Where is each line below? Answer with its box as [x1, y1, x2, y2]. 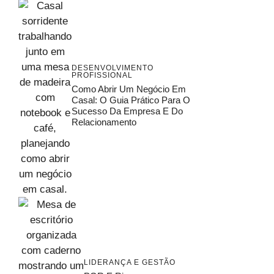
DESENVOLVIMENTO [72, 63, 154, 72]
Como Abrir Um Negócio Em [72, 83, 186, 94]
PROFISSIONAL [72, 70, 133, 80]
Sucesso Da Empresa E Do [72, 105, 183, 116]
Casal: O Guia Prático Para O [72, 94, 190, 105]
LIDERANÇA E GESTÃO [84, 258, 176, 267]
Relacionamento [72, 116, 136, 127]
